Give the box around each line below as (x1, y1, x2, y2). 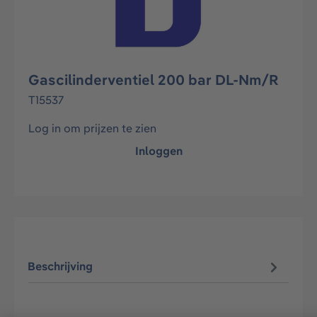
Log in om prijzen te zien (28, 121, 156, 135)
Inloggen (134, 144, 183, 158)
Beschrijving (28, 259, 93, 274)
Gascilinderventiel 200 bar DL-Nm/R (28, 71, 279, 88)
